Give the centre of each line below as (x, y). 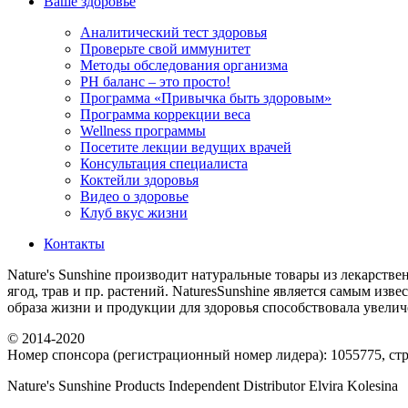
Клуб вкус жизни (134, 212)
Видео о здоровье (134, 196)
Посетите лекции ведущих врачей (186, 147)
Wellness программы (143, 130)
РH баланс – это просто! (155, 81)
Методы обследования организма (184, 65)
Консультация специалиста (164, 163)
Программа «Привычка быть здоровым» (206, 97)
